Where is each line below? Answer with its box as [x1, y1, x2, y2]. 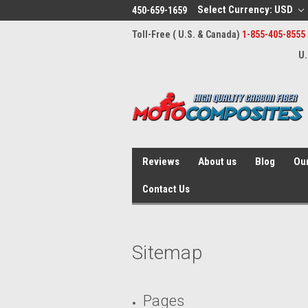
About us [198, 155, 236, 168]
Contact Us [142, 183, 190, 195]
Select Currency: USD [197, 3, 295, 16]
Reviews [142, 155, 179, 168]
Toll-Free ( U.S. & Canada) [132, 29, 242, 40]
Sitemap [132, 241, 202, 264]
